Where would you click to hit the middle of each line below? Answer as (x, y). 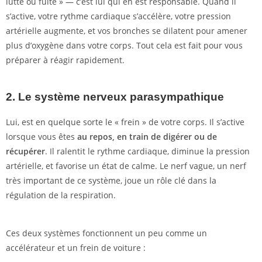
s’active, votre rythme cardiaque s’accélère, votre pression (118, 16)
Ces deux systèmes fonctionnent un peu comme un (106, 233)
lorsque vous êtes (42, 137)
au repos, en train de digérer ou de (147, 137)
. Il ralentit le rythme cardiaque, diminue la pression (147, 151)
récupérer (25, 151)
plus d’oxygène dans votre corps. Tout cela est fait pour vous (124, 46)
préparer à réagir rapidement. (65, 60)
